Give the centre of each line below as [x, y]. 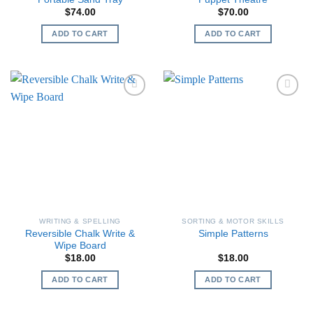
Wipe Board [80, 245]
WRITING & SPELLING [80, 221]
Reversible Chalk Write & [80, 233]
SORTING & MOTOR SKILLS [233, 221]
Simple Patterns [233, 234]
